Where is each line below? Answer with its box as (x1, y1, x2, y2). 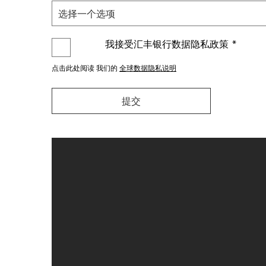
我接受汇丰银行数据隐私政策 (105, 38, 229, 50)
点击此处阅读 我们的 (52, 64, 119, 73)
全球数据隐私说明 (119, 64, 176, 73)
